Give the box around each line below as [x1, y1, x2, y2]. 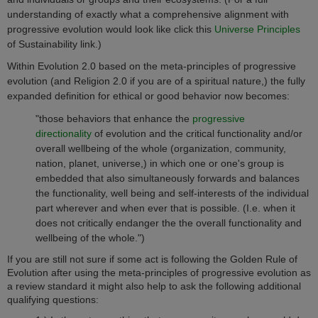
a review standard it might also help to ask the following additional [7, 280, 301, 292]
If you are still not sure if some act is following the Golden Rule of [7, 253, 297, 265]
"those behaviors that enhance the [35, 112, 192, 124]
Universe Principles [214, 23, 300, 35]
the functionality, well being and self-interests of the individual [35, 187, 309, 199]
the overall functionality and [179, 216, 302, 229]
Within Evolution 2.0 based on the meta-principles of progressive [7, 60, 296, 72]
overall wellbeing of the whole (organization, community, [35, 142, 286, 154]
